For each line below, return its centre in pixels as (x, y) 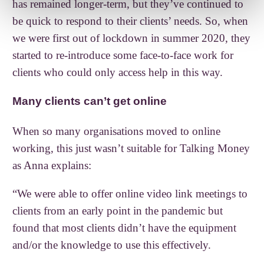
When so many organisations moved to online (117, 131)
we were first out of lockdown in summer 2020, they (132, 38)
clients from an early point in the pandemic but (118, 211)
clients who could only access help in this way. (119, 72)
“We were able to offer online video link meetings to (130, 194)
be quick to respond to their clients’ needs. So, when (131, 21)
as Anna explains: (52, 166)
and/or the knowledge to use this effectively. (112, 245)
